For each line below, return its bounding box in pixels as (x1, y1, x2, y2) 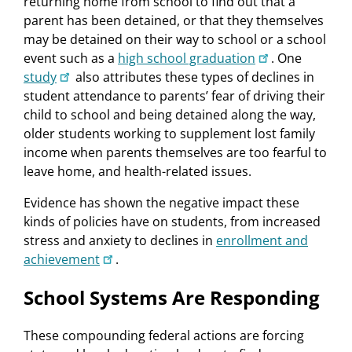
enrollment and (216, 232, 308, 250)
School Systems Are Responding (24, 284, 320, 311)
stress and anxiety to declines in (24, 232, 216, 250)
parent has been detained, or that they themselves (24, 12, 324, 30)
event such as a (24, 49, 118, 68)
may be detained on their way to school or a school (24, 31, 326, 49)
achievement (24, 251, 100, 269)
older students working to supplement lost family (24, 125, 315, 143)
